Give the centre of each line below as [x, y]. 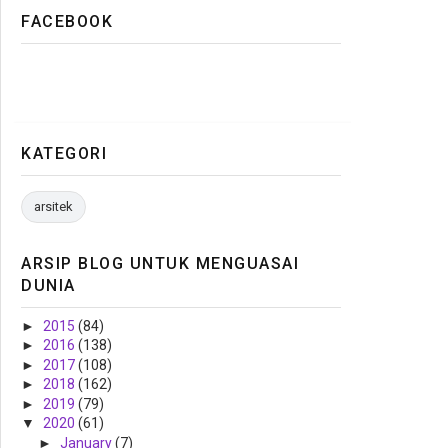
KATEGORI [64, 153]
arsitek [53, 206]
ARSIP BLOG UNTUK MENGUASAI [160, 263]
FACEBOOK [67, 21]
